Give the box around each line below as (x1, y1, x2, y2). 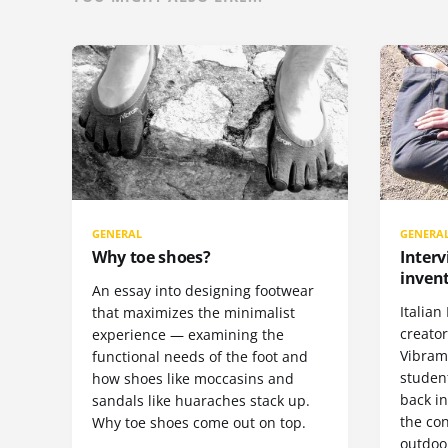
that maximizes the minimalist (92, 303, 295, 323)
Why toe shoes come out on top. (92, 413, 306, 433)
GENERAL (92, 226, 143, 242)
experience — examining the (92, 325, 284, 345)
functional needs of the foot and (92, 347, 308, 367)
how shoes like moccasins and (92, 369, 294, 389)
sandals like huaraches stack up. (92, 391, 310, 411)
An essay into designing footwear (92, 281, 314, 301)
